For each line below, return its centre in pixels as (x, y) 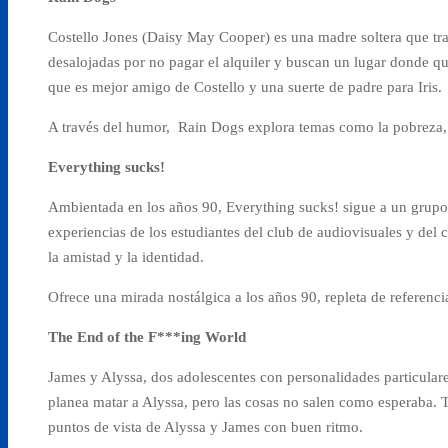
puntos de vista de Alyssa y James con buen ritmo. (205, 426)
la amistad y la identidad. (128, 256)
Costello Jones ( (97, 36)
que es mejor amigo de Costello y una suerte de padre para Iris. (247, 86)
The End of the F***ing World (147, 336)
